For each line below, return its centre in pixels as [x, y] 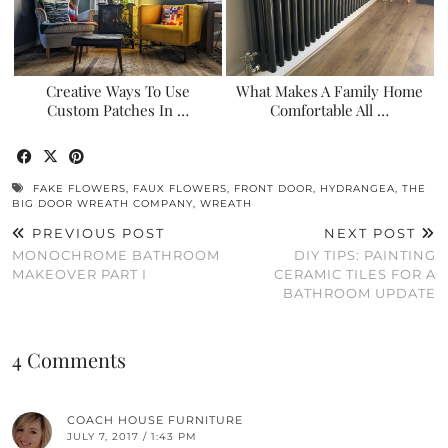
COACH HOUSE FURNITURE [155, 420]
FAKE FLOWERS [79, 188]
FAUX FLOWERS [180, 188]
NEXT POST [372, 233]
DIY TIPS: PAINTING [365, 255]
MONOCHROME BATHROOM [116, 255]
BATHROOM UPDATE [359, 293]
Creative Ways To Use [118, 91]
